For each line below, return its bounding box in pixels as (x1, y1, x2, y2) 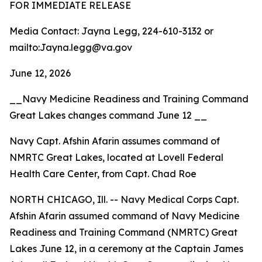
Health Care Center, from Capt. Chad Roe (9, 168, 196, 180)
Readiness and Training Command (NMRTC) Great (9, 226, 237, 238)
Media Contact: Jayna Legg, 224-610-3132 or (9, 25, 213, 37)
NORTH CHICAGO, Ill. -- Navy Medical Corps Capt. (9, 194, 239, 205)
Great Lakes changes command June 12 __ (9, 109, 207, 121)
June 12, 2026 (9, 67, 71, 79)
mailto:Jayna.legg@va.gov (9, 42, 132, 53)
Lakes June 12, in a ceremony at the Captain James (9, 243, 243, 254)
